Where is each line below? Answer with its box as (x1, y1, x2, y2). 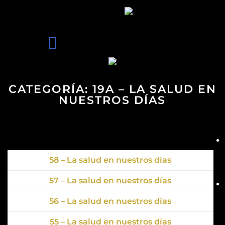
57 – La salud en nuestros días (49, 176, 172, 185)
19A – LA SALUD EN (92, 82, 216, 96)
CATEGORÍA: (8, 82, 92, 96)
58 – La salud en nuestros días (49, 155, 172, 165)
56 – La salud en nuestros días (49, 196, 172, 206)
